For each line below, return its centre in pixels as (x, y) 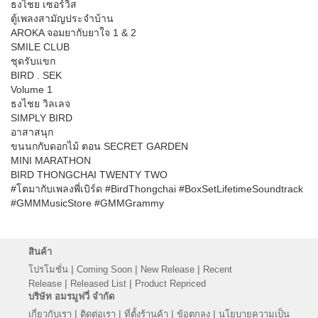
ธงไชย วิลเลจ (40, 103)
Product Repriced (170, 283)
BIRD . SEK (36, 75)
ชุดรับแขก (33, 61)
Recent (218, 269)
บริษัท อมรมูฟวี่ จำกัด (71, 296)
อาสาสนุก (32, 132)
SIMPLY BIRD (42, 117)
